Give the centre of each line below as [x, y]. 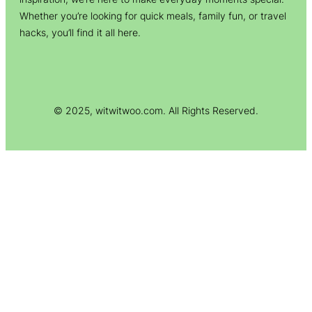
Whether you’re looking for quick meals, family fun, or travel [153, 15]
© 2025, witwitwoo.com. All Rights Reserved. [156, 111]
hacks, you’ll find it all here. [80, 32]
